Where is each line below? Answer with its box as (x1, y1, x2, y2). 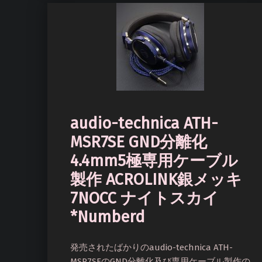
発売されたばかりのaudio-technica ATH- (70, 242, 233, 253)
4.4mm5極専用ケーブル (70, 151, 238, 170)
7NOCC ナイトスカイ (70, 188, 219, 208)
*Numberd (70, 207, 145, 226)
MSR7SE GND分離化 (70, 132, 207, 151)
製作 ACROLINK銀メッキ (70, 170, 242, 189)
